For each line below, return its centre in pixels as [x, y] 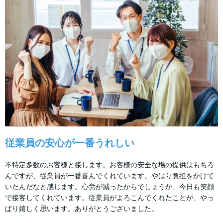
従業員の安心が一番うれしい [70, 143]
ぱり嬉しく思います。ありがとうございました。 [82, 209]
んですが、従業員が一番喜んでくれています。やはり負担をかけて [110, 176]
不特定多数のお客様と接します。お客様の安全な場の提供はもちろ [110, 165]
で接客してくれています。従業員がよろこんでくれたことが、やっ [110, 198]
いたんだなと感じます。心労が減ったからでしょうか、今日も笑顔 [110, 187]
